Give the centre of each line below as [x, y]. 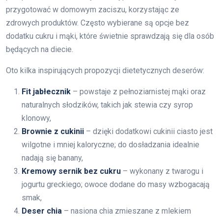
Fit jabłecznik [46, 91]
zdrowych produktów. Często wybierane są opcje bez [97, 23]
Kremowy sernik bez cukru [71, 171]
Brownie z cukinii [53, 131]
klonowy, [36, 118]
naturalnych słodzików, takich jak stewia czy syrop [107, 105]
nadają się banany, [52, 158]
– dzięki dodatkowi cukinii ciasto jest [148, 131]
